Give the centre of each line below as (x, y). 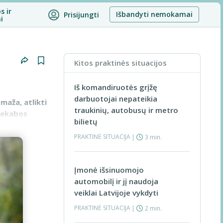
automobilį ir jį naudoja (116, 181)
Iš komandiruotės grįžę (116, 87)
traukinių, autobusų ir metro (126, 110)
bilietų (86, 121)
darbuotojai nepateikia (116, 99)
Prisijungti (81, 15)
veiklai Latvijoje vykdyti (116, 193)
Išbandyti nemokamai (154, 14)
